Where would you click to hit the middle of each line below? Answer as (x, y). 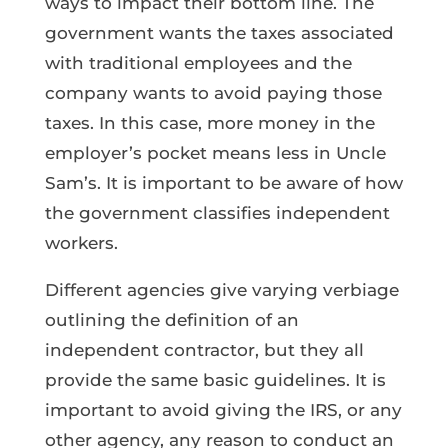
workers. (81, 242)
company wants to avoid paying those (213, 92)
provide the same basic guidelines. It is (215, 379)
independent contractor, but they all (204, 349)
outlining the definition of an (171, 319)
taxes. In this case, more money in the (209, 122)
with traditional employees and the (198, 62)
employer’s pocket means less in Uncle (215, 152)
